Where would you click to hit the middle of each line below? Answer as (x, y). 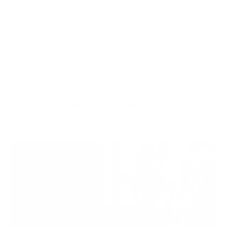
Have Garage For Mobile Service (83, 116)
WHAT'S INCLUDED (40, 13)
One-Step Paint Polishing (68, 48)
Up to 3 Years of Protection (72, 90)
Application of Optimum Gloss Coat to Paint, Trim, (114, 64)
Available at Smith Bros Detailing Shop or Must (111, 105)
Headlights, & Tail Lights (66, 75)
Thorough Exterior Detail (68, 33)
